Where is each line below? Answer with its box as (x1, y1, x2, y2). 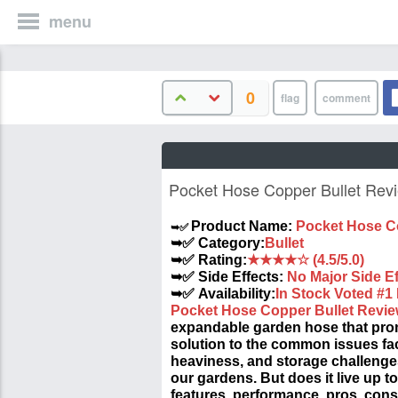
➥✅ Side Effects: (171, 269, 287, 284)
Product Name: (191, 219, 296, 234)
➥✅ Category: (171, 235, 265, 251)
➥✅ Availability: (171, 286, 275, 301)
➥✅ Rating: (171, 252, 247, 267)
